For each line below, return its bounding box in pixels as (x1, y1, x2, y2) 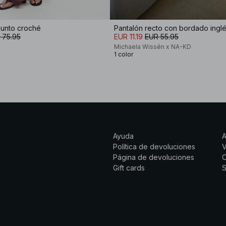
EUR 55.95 (145, 32, 179, 41)
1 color (114, 50, 133, 58)
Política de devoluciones (113, 142, 195, 151)
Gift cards (113, 163, 145, 172)
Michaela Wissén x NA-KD (114, 42, 191, 50)
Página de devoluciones (113, 152, 194, 161)
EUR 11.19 (114, 32, 143, 41)
